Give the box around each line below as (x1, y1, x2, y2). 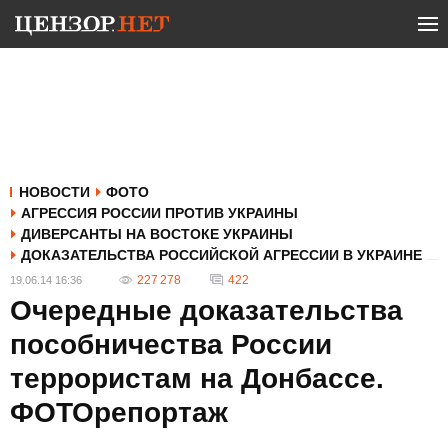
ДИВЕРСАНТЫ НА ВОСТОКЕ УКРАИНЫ (21, 226, 293, 242)
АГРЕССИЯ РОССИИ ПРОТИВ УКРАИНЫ (21, 205, 298, 221)
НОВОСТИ (19, 184, 90, 200)
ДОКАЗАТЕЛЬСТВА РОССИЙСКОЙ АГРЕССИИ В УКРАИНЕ (21, 247, 422, 263)
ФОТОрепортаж (10, 397, 228, 428)
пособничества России (10, 329, 332, 360)
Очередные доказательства (10, 295, 403, 326)
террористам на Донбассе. (10, 363, 384, 394)
